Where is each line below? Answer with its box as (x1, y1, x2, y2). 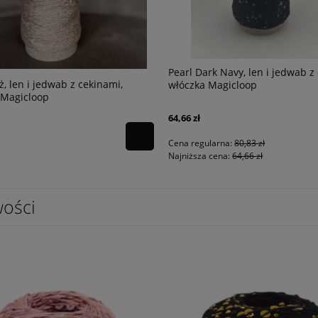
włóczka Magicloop (168, 78, 258, 92)
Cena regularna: (168, 137, 235, 150)
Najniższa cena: (168, 150, 233, 163)
